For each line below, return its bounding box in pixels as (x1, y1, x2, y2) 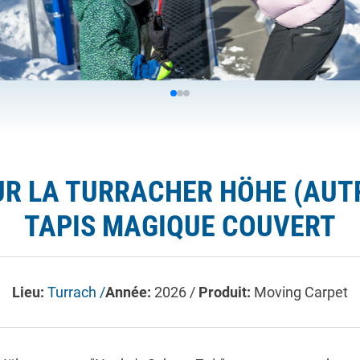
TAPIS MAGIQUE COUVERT (24, 208, 336, 243)
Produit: (198, 283, 254, 301)
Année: (105, 283, 154, 301)
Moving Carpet (254, 283, 348, 301)
